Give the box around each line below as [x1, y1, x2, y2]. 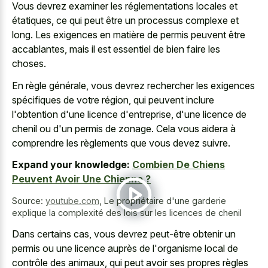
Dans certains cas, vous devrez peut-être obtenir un [12, 227, 236, 240]
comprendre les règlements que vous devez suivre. [12, 136, 230, 149]
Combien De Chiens [132, 159, 225, 171]
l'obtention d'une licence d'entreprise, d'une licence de [12, 108, 246, 120]
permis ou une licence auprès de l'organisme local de [12, 242, 238, 254]
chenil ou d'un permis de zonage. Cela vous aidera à [12, 122, 236, 135]
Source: [12, 196, 45, 206]
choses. [12, 57, 46, 70]
